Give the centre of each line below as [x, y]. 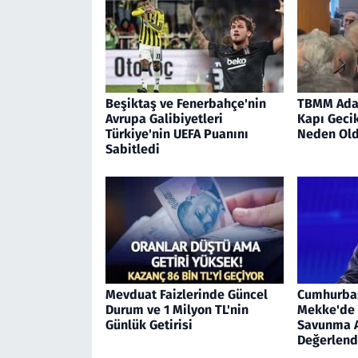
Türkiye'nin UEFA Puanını [177, 133]
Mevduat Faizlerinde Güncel [186, 295]
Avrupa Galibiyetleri [164, 118]
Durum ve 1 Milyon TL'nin [177, 310]
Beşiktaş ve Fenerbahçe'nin [185, 103]
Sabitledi [132, 149]
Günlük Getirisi [149, 325]
